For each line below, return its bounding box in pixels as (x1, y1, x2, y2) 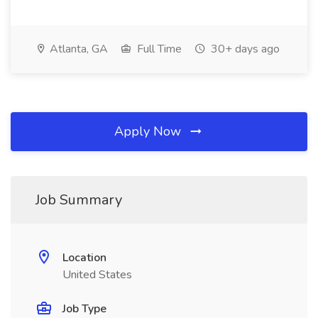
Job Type (62, 301, 106, 317)
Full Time (134, 41, 182, 57)
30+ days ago (208, 41, 280, 57)
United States (62, 267, 132, 283)
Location (62, 250, 106, 265)
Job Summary (35, 190, 122, 209)
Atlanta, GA (47, 41, 108, 57)
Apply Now (114, 123, 185, 140)
